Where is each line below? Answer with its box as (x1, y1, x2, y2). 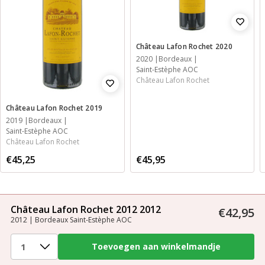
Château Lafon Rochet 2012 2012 (11, 202, 161, 216)
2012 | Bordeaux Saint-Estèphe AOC (11, 214, 132, 225)
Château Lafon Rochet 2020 (135, 41, 232, 51)
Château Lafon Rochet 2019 (6, 102, 103, 113)
